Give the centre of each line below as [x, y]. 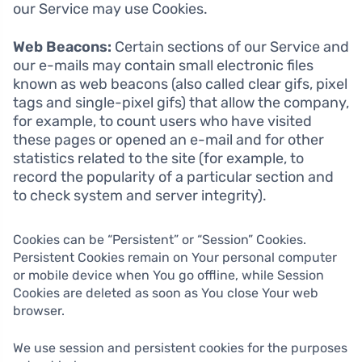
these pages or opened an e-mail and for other [168, 140]
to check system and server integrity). [140, 196]
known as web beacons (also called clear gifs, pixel [180, 84]
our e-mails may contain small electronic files [163, 66]
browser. [39, 311]
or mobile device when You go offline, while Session [168, 276]
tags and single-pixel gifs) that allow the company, [181, 103]
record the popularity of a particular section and [173, 177]
